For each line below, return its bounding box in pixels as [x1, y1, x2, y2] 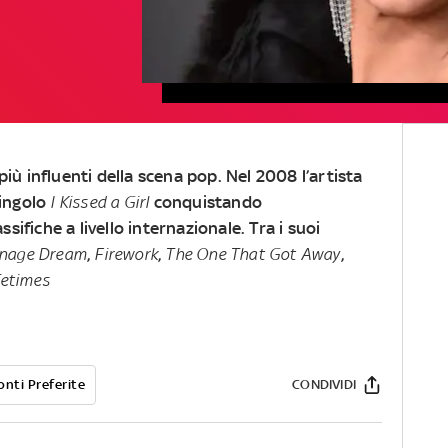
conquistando [153, 191, 262, 212]
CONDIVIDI [292, 376, 356, 392]
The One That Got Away [165, 243, 341, 264]
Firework [94, 243, 159, 264]
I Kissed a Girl [46, 191, 154, 212]
